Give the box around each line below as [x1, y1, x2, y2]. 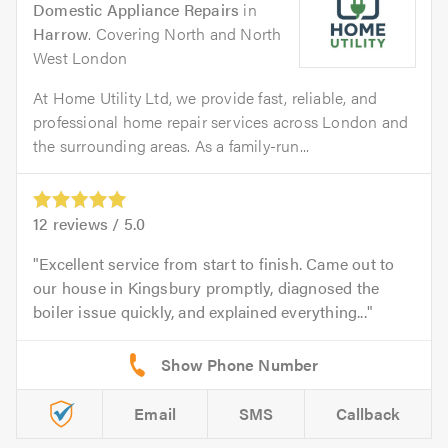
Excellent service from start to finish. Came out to [39, 251, 395, 275]
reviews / [48, 211, 124, 235]
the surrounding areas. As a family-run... [33, 133, 310, 157]
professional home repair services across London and [33, 109, 409, 133]
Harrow [33, 21, 89, 45]
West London [33, 45, 128, 69]
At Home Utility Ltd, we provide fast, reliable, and [33, 85, 378, 109]
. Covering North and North [88, 21, 282, 45]
